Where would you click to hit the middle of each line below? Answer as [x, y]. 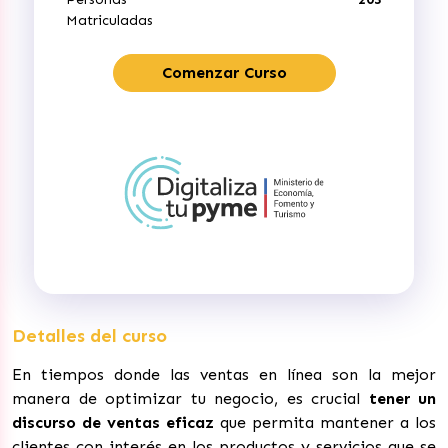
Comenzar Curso [224, 72]
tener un [402, 398]
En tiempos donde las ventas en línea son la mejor [224, 374]
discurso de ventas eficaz [113, 422]
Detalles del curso [89, 335]
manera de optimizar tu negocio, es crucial [190, 398]
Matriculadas [109, 20]
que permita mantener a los [325, 422]
